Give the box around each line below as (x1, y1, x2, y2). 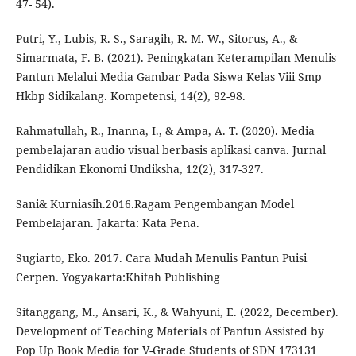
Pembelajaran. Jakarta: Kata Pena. (15, 215, 199, 231)
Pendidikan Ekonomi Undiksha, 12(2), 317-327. (15, 161, 264, 177)
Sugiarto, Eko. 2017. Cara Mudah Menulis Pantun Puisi (15, 250, 307, 266)
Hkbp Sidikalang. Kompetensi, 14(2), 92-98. (15, 88, 246, 104)
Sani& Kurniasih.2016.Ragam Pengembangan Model (15, 196, 294, 212)
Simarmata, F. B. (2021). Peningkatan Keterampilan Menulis (15, 50, 336, 66)
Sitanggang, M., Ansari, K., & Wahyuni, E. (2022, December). (15, 304, 339, 320)
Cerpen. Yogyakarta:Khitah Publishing (15, 269, 220, 285)
